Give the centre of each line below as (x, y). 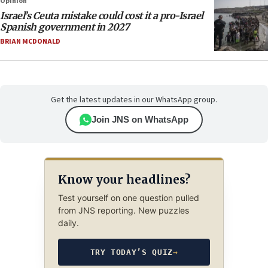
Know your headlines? (124, 179)
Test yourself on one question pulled (128, 198)
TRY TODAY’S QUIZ (131, 252)
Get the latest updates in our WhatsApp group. (134, 100)
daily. (68, 223)
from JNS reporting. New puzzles (123, 211)
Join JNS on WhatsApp (140, 120)
